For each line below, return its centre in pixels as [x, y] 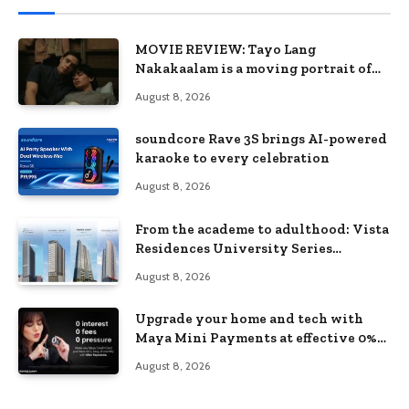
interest [163, 357]
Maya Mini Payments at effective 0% [256, 337]
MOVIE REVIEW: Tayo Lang [225, 49]
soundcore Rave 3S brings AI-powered [261, 139]
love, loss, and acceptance [220, 87]
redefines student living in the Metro [260, 267]
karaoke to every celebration [232, 158]
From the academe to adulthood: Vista [262, 229]
